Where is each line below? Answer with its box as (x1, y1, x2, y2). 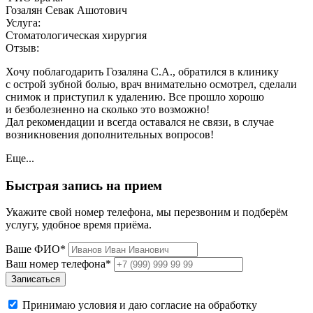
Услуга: (6, 17, 41, 29)
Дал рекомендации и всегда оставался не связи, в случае (6, 116, 274, 129)
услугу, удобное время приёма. (6, 219, 152, 231)
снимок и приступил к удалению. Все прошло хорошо (6, 91, 264, 103)
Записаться (11, 274, 60, 285)
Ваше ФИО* (6, 243, 66, 256)
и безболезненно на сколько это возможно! (6, 103, 210, 116)
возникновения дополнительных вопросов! (6, 129, 214, 141)
